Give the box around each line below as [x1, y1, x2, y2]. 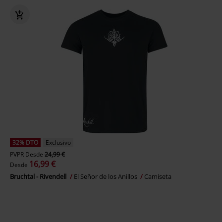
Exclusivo [46, 138, 71, 147]
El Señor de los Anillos [74, 172, 139, 181]
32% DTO [12, 138, 38, 147]
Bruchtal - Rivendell [10, 172, 68, 181]
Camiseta [144, 172, 171, 181]
